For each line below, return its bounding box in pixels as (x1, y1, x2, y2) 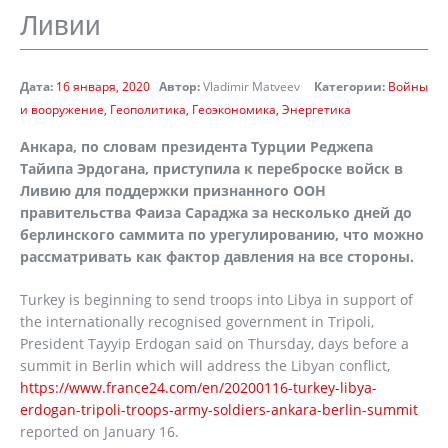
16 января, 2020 (56, 78, 150, 95)
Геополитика (110, 101, 186, 118)
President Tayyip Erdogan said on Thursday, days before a (20, 334, 409, 353)
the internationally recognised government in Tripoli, (20, 312, 374, 331)
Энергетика (282, 101, 351, 118)
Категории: (314, 78, 385, 95)
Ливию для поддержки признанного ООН (20, 181, 326, 200)
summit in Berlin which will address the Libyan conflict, (20, 356, 390, 375)
